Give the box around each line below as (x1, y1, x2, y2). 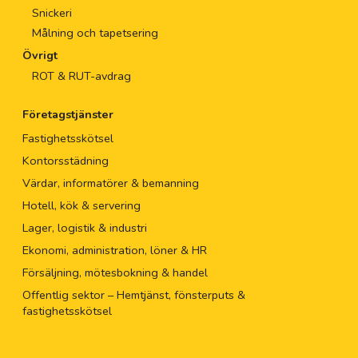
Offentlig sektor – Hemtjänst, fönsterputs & (22, 287, 245, 304)
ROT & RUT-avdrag (31, 68, 131, 85)
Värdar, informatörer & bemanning (22, 175, 199, 192)
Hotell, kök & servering (22, 197, 141, 214)
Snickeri (31, 5, 72, 22)
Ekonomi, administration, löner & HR (22, 242, 207, 259)
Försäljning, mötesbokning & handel (22, 265, 208, 281)
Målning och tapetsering (31, 25, 158, 42)
